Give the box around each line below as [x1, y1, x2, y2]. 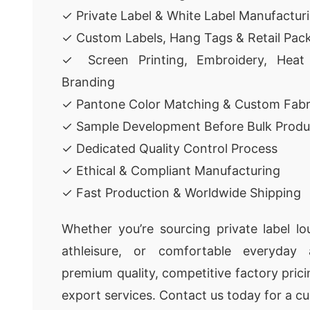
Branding [62, 75, 115, 89]
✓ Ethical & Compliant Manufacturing [62, 163, 280, 178]
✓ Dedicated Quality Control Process [62, 141, 277, 156]
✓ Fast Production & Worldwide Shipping [62, 185, 301, 200]
